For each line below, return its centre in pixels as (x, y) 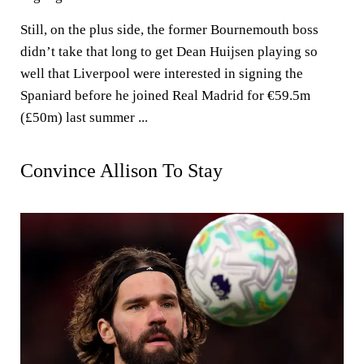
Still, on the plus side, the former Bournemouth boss (169, 30)
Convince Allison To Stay (121, 171)
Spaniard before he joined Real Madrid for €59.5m (165, 96)
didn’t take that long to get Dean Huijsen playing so (169, 52)
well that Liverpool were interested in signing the (162, 74)
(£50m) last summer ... (84, 118)
